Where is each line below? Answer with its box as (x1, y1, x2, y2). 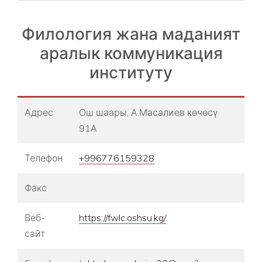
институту (89, 62, 173, 83)
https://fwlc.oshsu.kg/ (79, 212, 166, 224)
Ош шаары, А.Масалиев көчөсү (79, 106, 218, 119)
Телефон (25, 152, 63, 164)
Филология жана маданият (22, 23, 240, 44)
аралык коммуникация (39, 43, 223, 64)
